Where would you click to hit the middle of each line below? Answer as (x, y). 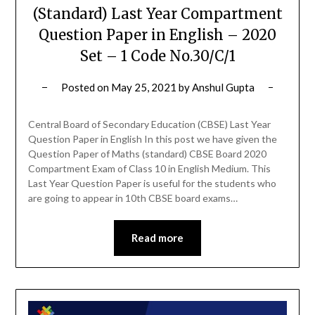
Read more (157, 238)
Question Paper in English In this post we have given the (152, 139)
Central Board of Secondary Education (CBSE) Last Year (149, 124)
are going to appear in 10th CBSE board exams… (133, 198)
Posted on (86, 88)
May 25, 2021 (143, 88)
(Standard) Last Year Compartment (157, 14)
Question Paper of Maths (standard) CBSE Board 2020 (147, 154)
